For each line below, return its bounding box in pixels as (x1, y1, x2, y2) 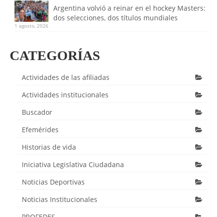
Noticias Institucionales (22, 195, 97, 204)
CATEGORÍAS (10, 48, 100, 63)
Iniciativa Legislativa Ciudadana (22, 160, 124, 169)
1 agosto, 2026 (15, 22, 48, 29)
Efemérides (22, 125, 59, 134)
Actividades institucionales (22, 90, 108, 99)
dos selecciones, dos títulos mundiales (53, 13, 178, 22)
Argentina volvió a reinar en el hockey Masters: (53, 3, 205, 13)
